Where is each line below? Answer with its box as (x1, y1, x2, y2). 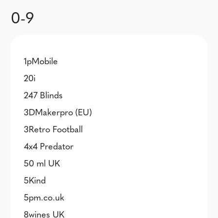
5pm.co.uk (24, 191, 65, 203)
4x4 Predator (24, 140, 74, 152)
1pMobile (24, 54, 58, 67)
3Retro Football (24, 123, 83, 135)
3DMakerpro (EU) (24, 106, 92, 118)
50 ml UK (24, 157, 60, 169)
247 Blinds (24, 89, 63, 101)
